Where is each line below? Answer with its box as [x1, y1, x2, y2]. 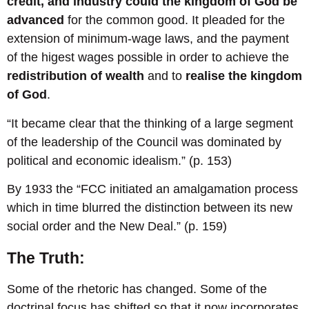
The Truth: [7, 248, 85, 267]
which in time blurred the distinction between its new [7, 201, 292, 215]
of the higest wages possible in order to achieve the [7, 50, 289, 65]
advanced [7, 13, 64, 28]
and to [144, 69, 186, 83]
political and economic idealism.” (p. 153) [7, 153, 232, 168]
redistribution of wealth [7, 69, 144, 83]
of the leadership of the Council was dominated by [7, 134, 281, 149]
